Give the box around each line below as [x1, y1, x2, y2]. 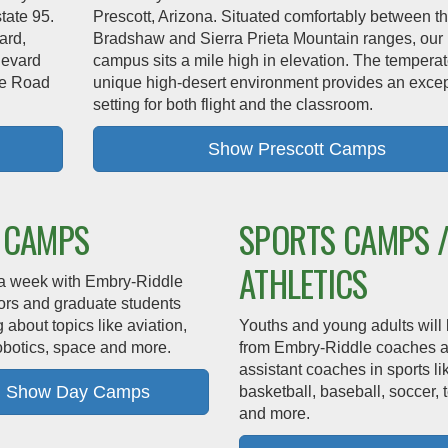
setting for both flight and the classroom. [92, 96, 373, 113]
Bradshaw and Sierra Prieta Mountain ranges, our [92, 30, 443, 47]
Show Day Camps [5, 382, 150, 402]
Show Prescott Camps [208, 139, 387, 159]
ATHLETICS [238, 257, 368, 309]
